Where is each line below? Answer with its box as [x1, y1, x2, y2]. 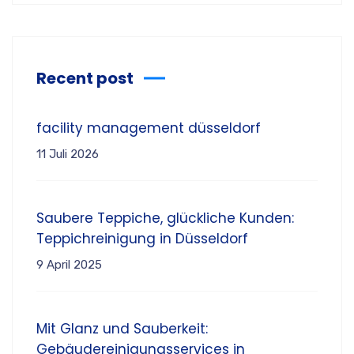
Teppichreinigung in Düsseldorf [36, 228, 248, 248]
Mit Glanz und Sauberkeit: [36, 318, 208, 338]
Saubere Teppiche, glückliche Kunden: [36, 208, 294, 228]
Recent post [36, 66, 134, 89]
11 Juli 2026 [36, 146, 99, 161]
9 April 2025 [36, 257, 102, 272]
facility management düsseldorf [36, 118, 261, 137]
